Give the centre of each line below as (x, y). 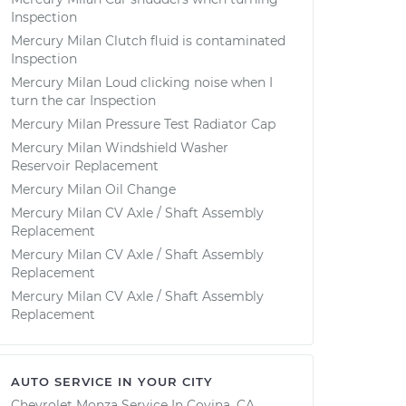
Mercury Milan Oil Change (93, 189)
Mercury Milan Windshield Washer (120, 148)
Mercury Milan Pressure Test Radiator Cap (143, 124)
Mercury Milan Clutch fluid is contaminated (148, 41)
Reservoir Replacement (85, 166)
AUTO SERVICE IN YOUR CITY (112, 382)
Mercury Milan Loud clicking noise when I (142, 82)
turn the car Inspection (83, 101)
